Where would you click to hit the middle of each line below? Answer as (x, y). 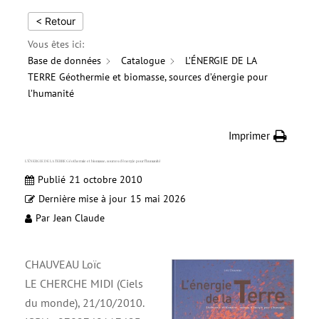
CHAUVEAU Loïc (63, 264)
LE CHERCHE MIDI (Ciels (84, 283)
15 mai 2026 (158, 199)
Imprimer (249, 136)
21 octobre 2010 (106, 179)
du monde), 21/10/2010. (85, 303)
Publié (52, 179)
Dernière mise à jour (83, 199)
